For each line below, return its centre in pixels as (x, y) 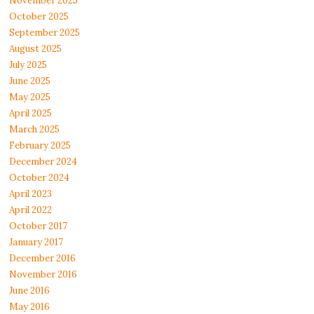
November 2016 (43, 275)
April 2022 (31, 210)
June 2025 (30, 81)
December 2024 (43, 162)
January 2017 (36, 243)
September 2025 (45, 33)
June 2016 (30, 291)
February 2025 (40, 146)
